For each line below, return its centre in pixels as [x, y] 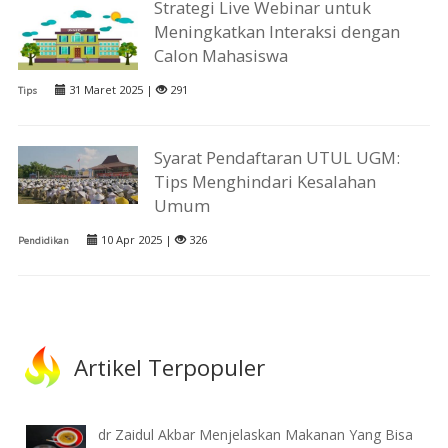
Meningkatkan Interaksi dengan [277, 32]
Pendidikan [43, 241]
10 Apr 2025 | [136, 240]
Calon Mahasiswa [221, 56]
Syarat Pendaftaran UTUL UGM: [277, 158]
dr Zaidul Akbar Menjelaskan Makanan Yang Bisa [256, 435]
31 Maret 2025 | [110, 90]
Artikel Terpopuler [170, 367]
